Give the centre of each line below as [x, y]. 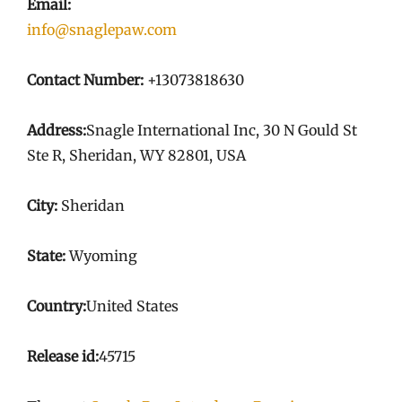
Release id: [63, 356]
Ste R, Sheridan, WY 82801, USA [136, 155]
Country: [57, 306]
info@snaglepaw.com [102, 29]
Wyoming [101, 255]
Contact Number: [85, 79]
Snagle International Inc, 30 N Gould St [222, 130]
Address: [57, 130]
